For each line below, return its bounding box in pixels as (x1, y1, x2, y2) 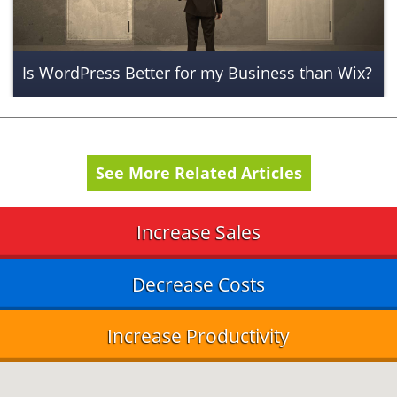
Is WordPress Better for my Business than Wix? (22, 61, 372, 83)
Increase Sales (136, 220, 261, 245)
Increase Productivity (107, 323, 290, 348)
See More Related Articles (95, 161, 302, 183)
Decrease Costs (132, 271, 265, 297)
